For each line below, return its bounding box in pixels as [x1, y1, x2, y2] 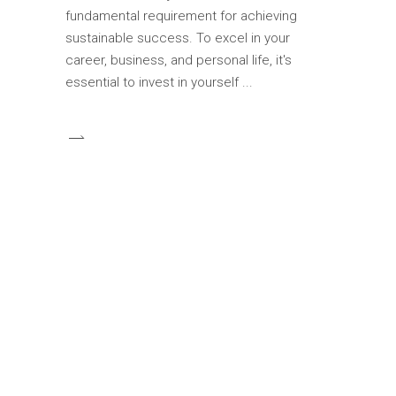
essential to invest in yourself [65, 74, 242, 91]
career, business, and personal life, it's [65, 52, 292, 69]
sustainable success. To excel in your [65, 30, 290, 47]
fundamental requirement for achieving [65, 8, 297, 25]
